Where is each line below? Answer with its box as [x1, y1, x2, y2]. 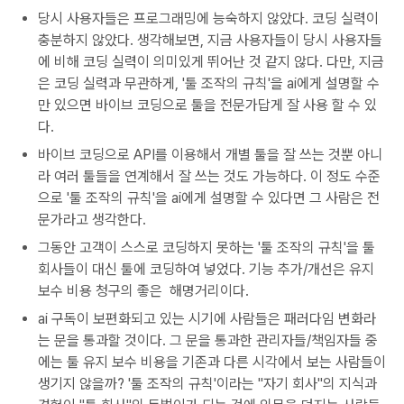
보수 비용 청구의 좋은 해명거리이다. [38, 282, 252, 299]
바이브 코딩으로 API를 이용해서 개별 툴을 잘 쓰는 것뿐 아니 [38, 146, 382, 163]
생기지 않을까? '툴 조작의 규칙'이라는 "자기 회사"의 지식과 [38, 375, 377, 392]
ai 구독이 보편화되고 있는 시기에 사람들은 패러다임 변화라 [38, 310, 376, 327]
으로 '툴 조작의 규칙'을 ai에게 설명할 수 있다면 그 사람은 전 [38, 189, 380, 207]
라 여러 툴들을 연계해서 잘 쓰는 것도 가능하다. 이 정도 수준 [38, 168, 381, 185]
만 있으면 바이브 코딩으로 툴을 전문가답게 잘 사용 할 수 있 [38, 96, 377, 114]
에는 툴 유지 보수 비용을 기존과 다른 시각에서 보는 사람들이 [38, 353, 386, 371]
